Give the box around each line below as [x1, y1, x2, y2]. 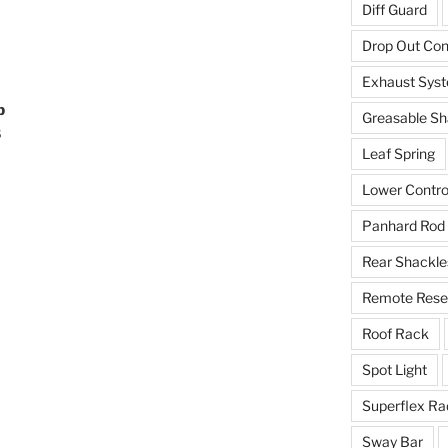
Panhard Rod [361, 217, 445, 235]
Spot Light [361, 361, 427, 379]
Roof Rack [361, 325, 429, 343]
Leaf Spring [361, 145, 435, 163]
